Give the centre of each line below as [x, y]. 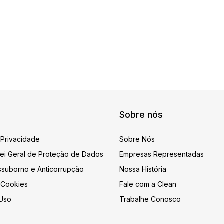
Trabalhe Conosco [150, 199]
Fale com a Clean [148, 184]
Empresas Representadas [162, 154]
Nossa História [143, 169]
